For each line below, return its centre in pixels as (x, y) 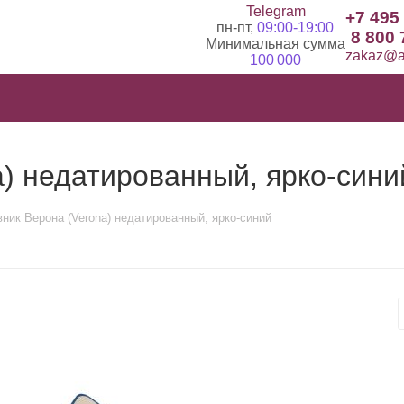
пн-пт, (237, 28)
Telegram (275, 11)
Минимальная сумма (275, 44)
